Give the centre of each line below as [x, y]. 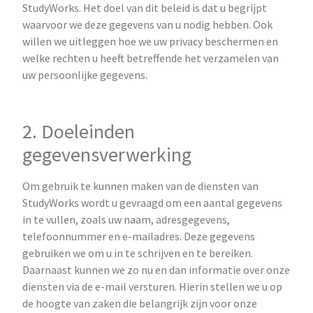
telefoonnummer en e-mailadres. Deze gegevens [139, 236]
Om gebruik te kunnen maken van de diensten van [141, 185]
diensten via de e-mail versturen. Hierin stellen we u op [153, 286]
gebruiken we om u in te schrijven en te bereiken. [138, 253]
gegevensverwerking [107, 154]
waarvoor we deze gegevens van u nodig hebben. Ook [148, 25]
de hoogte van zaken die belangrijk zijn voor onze [140, 303]
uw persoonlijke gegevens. [87, 75]
